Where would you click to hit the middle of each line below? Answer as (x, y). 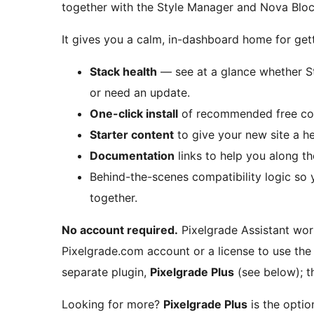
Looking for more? (112, 305)
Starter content (132, 135)
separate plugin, (106, 272)
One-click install (134, 114)
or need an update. (140, 93)
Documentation (132, 156)
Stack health (123, 72)
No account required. (120, 230)
